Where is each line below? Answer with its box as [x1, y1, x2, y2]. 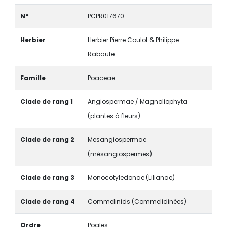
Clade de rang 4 [20, 197, 75, 206]
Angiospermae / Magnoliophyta [87, 97, 187, 106]
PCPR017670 [87, 11, 124, 20]
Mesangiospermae [87, 135, 146, 144]
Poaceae [87, 73, 115, 82]
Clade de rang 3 [20, 173, 74, 182]
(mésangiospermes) [87, 149, 152, 158]
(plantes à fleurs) [87, 111, 140, 120]
